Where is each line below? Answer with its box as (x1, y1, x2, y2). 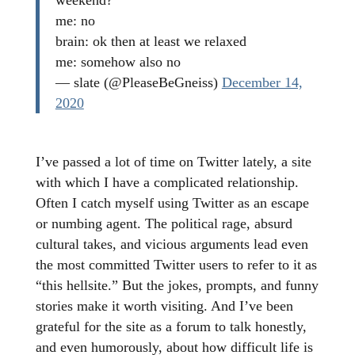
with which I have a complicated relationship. (35, 174, 299, 191)
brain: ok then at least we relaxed (55, 33, 246, 50)
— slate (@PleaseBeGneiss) (55, 74, 222, 91)
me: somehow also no (55, 54, 181, 71)
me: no (55, 13, 95, 29)
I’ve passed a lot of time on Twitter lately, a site (35, 154, 311, 170)
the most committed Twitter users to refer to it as (35, 257, 317, 273)
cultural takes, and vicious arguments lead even (35, 236, 308, 253)
